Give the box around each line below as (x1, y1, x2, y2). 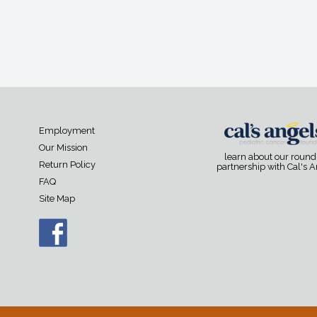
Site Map (39, 193, 75, 204)
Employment (39, 125, 95, 137)
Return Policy (39, 159, 96, 171)
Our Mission (39, 142, 88, 154)
